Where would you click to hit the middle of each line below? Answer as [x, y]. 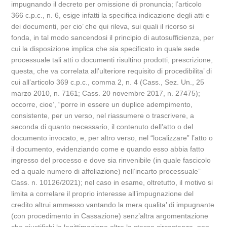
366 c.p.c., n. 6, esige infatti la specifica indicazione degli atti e [111, 15]
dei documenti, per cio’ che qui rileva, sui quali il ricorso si [103, 26]
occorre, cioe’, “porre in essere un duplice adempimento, [102, 104]
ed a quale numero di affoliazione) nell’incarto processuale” [106, 171]
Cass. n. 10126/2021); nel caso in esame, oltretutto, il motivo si [112, 182]
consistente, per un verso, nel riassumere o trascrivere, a [103, 116]
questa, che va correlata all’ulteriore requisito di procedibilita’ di [112, 71]
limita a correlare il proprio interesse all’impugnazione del [103, 194]
